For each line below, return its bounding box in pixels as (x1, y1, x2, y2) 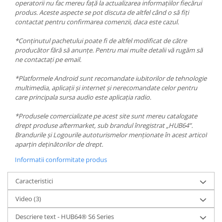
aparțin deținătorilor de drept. (15, 140, 103, 149)
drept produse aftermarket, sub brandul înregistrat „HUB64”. (15, 121, 193, 130)
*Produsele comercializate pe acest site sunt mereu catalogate (15, 111, 197, 121)
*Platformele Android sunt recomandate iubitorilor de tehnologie (15, 74, 207, 83)
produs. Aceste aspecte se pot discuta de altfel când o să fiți (15, 8, 189, 17)
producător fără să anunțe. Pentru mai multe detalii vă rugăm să (15, 46, 203, 55)
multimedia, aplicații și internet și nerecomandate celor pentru (15, 83, 197, 93)
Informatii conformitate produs (15, 155, 107, 165)
